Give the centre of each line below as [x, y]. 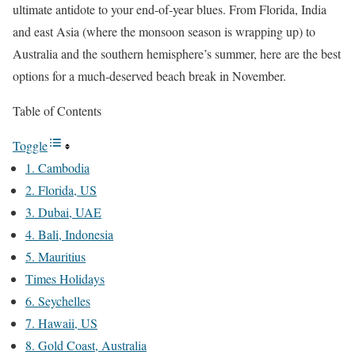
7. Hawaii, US [61, 323]
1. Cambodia [57, 168]
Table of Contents [57, 111]
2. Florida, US [61, 190]
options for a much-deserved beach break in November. [149, 76]
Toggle [30, 145]
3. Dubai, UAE [63, 212]
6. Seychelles [58, 301]
